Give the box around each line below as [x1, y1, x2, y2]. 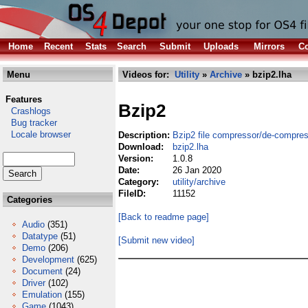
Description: [118, 130, 173, 140]
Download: [118, 142, 166, 152]
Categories [4, 195, 52, 205]
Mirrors [254, 41, 285, 52]
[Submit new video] [118, 235, 195, 245]
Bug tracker [3, 118, 57, 128]
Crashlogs [3, 106, 51, 116]
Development [22, 254, 74, 265]
